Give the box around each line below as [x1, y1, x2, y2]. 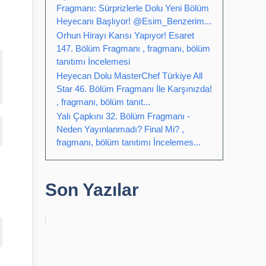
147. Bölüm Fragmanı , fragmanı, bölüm [56, 43, 210, 53]
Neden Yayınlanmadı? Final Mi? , [56, 124, 184, 134]
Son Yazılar [45, 180, 139, 199]
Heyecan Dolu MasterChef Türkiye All [56, 71, 202, 81]
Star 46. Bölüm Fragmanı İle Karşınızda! [56, 84, 212, 94]
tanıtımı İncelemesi [56, 56, 130, 66]
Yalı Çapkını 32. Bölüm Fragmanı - [56, 111, 190, 121]
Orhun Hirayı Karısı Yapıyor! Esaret [56, 30, 194, 40]
